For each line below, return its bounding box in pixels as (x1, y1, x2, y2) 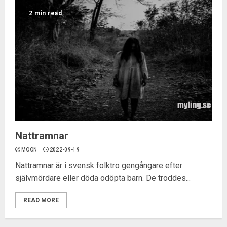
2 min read (29, 9, 62, 17)
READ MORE (23, 196, 59, 204)
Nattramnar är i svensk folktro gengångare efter (15, 160, 182, 170)
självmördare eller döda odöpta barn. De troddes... (15, 173, 191, 183)
